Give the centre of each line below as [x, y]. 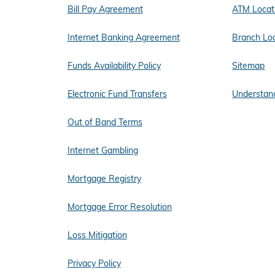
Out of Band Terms [105, 122]
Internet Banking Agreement [123, 38]
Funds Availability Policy [114, 66]
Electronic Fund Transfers [117, 94]
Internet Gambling [103, 151]
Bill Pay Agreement [105, 10]
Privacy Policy [94, 264]
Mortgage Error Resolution [119, 207]
